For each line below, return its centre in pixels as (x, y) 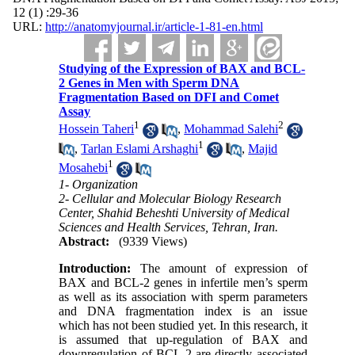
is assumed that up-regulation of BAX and (183, 339)
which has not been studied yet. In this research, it (183, 325)
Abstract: (84, 241)
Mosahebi (84, 168)
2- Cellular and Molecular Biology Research (170, 198)
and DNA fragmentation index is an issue (183, 311)
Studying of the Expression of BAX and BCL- (182, 69)
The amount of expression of (219, 268)
